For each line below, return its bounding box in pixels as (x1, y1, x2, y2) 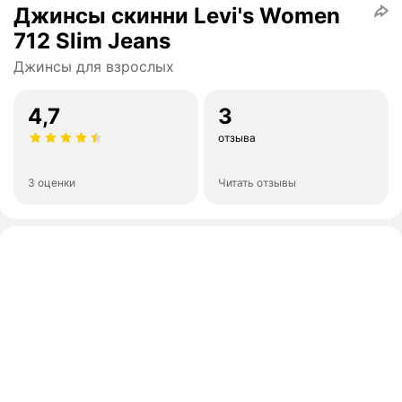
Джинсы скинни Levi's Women (13, 3, 340, 30)
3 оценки (28, 176, 75, 190)
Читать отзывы (218, 176, 296, 190)
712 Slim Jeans (13, 28, 170, 55)
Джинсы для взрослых (13, 57, 174, 76)
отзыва (218, 131, 256, 145)
